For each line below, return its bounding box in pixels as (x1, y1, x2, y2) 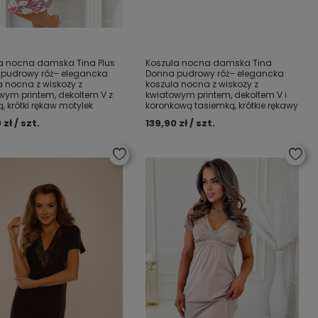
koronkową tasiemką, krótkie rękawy (146, 99, 299, 111)
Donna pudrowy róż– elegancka (146, 67, 285, 79)
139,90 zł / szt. (146, 116, 216, 130)
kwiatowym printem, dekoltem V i (146, 89, 287, 101)
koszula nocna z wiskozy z (146, 78, 259, 90)
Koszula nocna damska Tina (146, 57, 273, 69)
